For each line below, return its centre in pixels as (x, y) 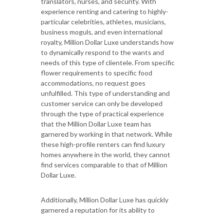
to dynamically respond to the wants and (102, 53)
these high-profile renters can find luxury (103, 145)
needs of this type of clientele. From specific (108, 63)
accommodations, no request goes (93, 83)
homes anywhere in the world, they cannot (106, 155)
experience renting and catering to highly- (105, 12)
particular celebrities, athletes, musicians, (103, 22)
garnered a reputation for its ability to (98, 210)
